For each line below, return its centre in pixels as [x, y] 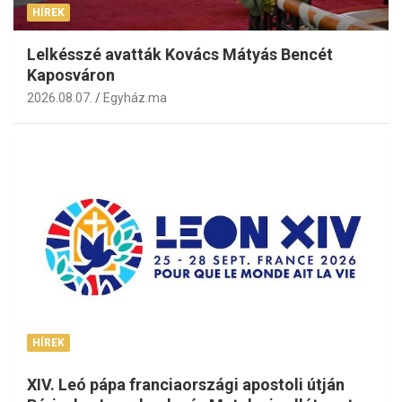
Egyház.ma [135, 98]
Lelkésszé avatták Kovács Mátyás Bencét [180, 55]
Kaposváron [71, 75]
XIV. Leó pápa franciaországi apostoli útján [186, 385]
